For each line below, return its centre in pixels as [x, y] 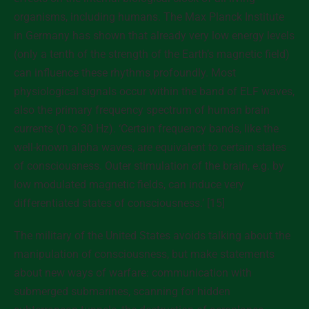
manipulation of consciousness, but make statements [144, 254]
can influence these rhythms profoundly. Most [125, 73]
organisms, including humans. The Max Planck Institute [149, 17]
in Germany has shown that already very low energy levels [154, 36]
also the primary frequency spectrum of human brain [142, 110]
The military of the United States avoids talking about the [152, 236]
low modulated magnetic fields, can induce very [129, 185]
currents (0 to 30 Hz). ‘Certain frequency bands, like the [146, 129]
